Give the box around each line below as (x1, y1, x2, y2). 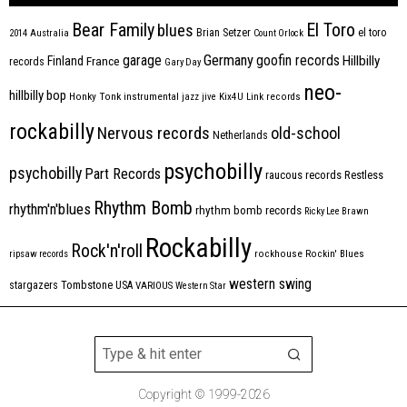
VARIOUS (135, 280, 173, 293)
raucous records (265, 168, 342, 183)
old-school (271, 124, 341, 144)
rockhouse (254, 248, 303, 261)
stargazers (9, 279, 58, 293)
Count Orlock (253, 27, 303, 40)
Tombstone (61, 278, 113, 293)
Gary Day (164, 56, 201, 69)
